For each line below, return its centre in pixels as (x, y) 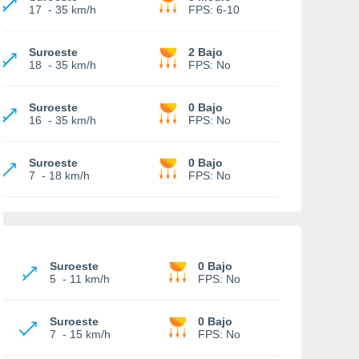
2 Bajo (206, 52)
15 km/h (90, 334)
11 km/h (90, 279)
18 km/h (69, 175)
